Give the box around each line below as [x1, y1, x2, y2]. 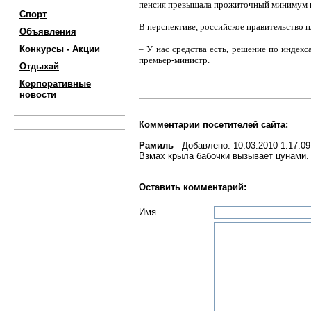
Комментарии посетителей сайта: [139, 119, 288, 130]
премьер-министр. [139, 55, 210, 65]
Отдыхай [19, 61, 59, 72]
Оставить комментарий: [139, 182, 246, 192]
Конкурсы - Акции [19, 44, 100, 54]
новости [19, 90, 56, 100]
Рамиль [139, 140, 174, 151]
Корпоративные [19, 78, 91, 89]
